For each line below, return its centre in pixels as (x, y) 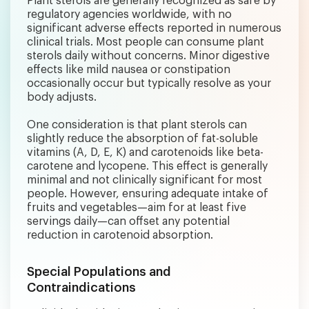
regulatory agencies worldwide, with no (129, 14)
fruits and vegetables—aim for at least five (137, 207)
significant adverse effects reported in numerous (154, 28)
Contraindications (81, 287)
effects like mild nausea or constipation (129, 69)
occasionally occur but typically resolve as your (149, 83)
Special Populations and (99, 271)
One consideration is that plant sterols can (137, 124)
